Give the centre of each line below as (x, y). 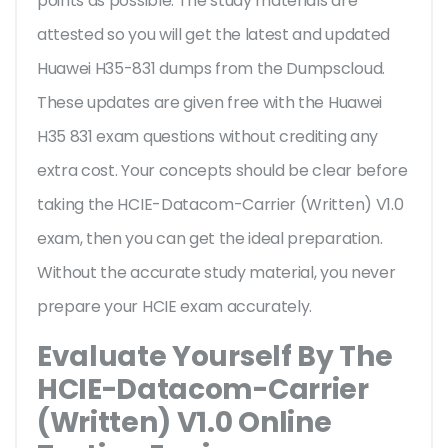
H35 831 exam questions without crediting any (207, 137)
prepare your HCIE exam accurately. (176, 307)
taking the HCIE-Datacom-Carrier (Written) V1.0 (220, 205)
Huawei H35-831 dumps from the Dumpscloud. (211, 69)
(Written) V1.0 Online (184, 423)
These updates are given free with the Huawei (209, 103)
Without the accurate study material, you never (216, 273)
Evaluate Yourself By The (215, 357)
